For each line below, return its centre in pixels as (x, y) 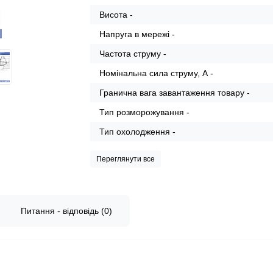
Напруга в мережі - (137, 34)
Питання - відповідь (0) (66, 211)
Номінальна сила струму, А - (157, 73)
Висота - (116, 15)
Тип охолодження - (138, 132)
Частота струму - (133, 54)
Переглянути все (126, 159)
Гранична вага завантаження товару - (175, 93)
